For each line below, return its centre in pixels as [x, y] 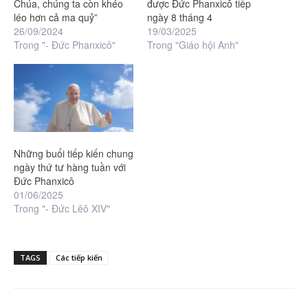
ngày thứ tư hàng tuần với [70, 167]
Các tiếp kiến [79, 258]
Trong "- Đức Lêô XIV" [62, 209]
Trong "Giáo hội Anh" [193, 45]
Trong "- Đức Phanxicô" [65, 45]
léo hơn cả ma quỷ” [56, 18]
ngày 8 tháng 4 [180, 18]
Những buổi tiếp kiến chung [74, 154]
